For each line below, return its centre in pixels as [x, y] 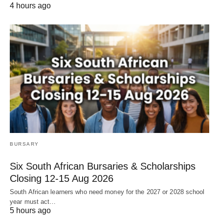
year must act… [33, 202]
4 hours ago [30, 6]
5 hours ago [30, 211]
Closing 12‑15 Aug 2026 [62, 179]
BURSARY [24, 144]
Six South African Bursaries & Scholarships [103, 166]
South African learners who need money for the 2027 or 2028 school [107, 192]
